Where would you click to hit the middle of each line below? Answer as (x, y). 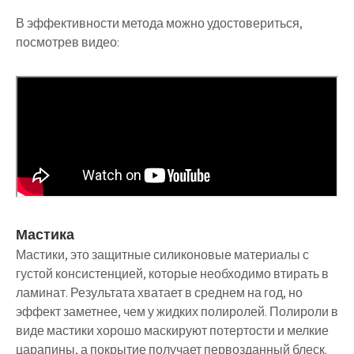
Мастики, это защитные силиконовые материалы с (162, 254)
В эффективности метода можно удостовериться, (159, 23)
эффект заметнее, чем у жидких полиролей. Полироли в (177, 311)
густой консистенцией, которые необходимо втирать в (172, 273)
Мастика (45, 234)
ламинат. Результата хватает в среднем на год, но (159, 292)
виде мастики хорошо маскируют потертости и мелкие (172, 330)
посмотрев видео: (68, 42)
